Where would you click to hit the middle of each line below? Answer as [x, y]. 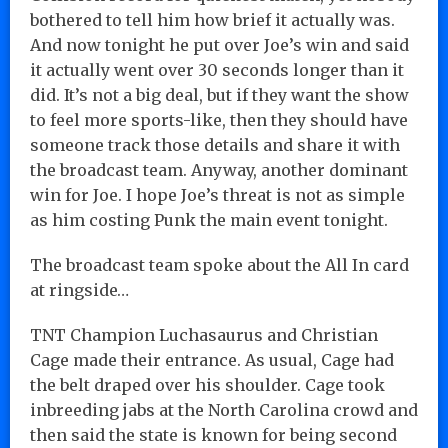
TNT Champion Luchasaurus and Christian [204, 334]
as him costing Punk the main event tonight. [209, 219]
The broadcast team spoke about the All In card [219, 264]
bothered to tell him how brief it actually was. [212, 19]
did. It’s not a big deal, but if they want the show [219, 94]
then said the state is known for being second [213, 434]
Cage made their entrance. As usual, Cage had [212, 359]
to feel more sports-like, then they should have [219, 119]
